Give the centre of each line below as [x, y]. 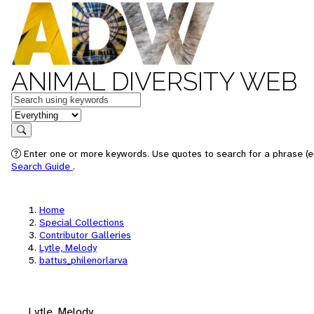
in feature [34, 114]
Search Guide [42, 166]
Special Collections [82, 222]
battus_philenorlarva [83, 260]
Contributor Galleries [85, 235]
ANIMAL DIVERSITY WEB [154, 81]
